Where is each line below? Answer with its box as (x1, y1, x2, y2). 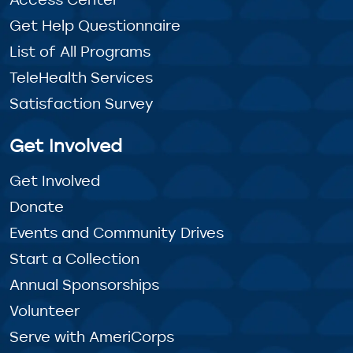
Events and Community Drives (9, 223, 224, 243)
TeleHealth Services (9, 68, 153, 87)
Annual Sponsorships (9, 275, 159, 295)
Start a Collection (9, 249, 139, 269)
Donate (9, 197, 64, 217)
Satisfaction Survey (9, 94, 154, 113)
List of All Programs (9, 42, 150, 61)
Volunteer (9, 301, 80, 321)
